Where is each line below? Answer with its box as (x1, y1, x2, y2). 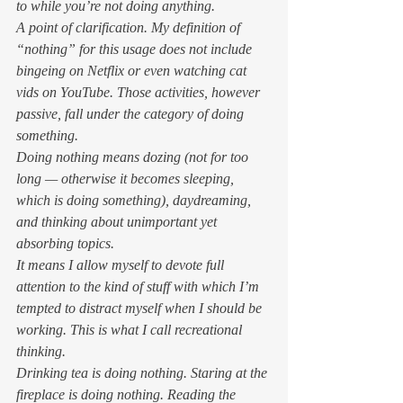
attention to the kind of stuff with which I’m (16, 278, 263, 294)
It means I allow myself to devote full (16, 256, 228, 273)
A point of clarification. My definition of (16, 19, 244, 35)
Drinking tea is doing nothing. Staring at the (16, 364, 271, 381)
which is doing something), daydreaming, (16, 192, 255, 208)
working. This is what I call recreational (16, 321, 246, 337)
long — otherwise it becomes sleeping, (16, 170, 237, 186)
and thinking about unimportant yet (16, 213, 220, 229)
